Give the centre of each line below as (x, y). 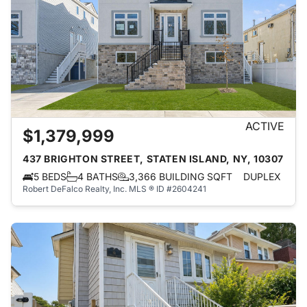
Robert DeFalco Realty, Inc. (75, 189)
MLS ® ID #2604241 (168, 189)
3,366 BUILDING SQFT (181, 176)
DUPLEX (262, 176)
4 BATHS (98, 176)
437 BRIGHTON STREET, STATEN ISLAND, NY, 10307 (153, 159)
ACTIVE (265, 126)
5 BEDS (50, 176)
